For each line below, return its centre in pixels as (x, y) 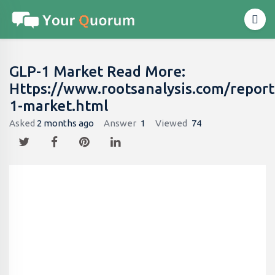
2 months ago (65, 123)
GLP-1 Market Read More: (97, 72)
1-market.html (59, 106)
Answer (120, 123)
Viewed (171, 123)
